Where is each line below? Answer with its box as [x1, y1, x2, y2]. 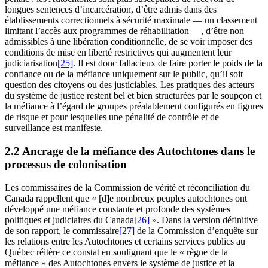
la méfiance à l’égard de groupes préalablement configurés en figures [5, 101, 263, 112]
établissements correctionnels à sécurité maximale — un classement [5, 15, 257, 26]
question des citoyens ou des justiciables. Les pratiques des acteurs [5, 80, 254, 90]
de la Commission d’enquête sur [135, 225, 258, 236]
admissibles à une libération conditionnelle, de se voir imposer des [5, 36, 252, 47]
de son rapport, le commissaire [5, 225, 119, 236]
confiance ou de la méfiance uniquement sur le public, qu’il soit [5, 69, 243, 80]
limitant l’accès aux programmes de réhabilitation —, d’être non [5, 26, 244, 36]
